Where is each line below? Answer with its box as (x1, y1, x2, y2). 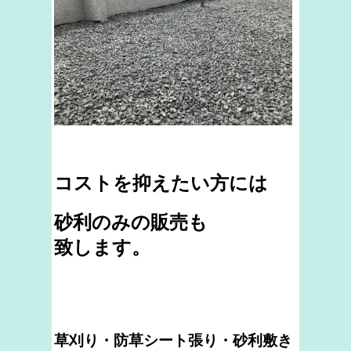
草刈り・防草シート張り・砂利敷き (54, 331, 292, 349)
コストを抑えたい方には (54, 172, 268, 194)
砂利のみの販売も (54, 211, 208, 233)
